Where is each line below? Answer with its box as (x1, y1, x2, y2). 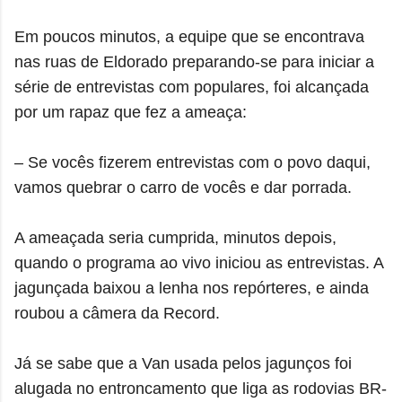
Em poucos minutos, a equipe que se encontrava (14, 28, 364, 46)
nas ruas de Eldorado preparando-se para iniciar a (14, 53, 374, 71)
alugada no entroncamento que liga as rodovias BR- (14, 380, 387, 398)
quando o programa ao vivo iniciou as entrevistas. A (14, 254, 383, 272)
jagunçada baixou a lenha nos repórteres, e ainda (14, 279, 369, 297)
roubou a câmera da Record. (14, 304, 220, 322)
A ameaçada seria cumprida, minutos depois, (14, 229, 336, 247)
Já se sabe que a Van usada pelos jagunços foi (14, 354, 352, 372)
